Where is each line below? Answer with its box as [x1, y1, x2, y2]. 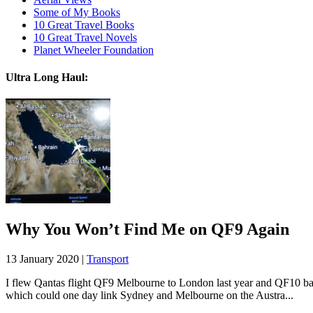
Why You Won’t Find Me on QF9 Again [6, 220, 289, 239]
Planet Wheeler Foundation [34, 43, 154, 56]
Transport [87, 253, 129, 265]
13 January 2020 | [6, 253, 87, 265]
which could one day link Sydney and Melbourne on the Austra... [6, 289, 293, 302]
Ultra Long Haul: [6, 71, 88, 84]
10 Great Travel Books [34, 18, 134, 31]
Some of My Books [34, 6, 120, 18]
